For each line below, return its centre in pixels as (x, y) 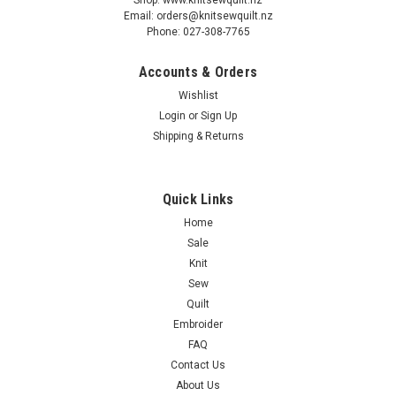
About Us (198, 385)
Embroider (198, 324)
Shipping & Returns (198, 136)
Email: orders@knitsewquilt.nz (198, 15)
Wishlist (198, 95)
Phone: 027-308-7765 (198, 31)
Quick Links (198, 199)
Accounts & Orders (198, 72)
